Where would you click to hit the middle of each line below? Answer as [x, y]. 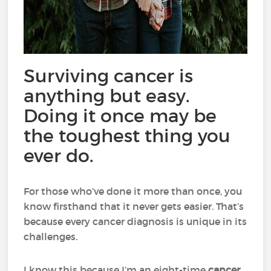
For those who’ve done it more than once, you [133, 191]
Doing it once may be [120, 116]
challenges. [51, 237]
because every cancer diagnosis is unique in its [135, 221]
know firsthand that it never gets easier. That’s [134, 206]
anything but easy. [107, 96]
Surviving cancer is [109, 76]
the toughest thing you [127, 136]
